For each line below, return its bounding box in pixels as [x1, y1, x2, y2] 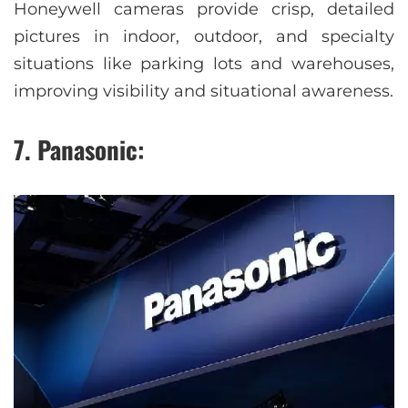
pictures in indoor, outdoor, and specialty [14, 26, 394, 47]
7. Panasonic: [14, 131, 145, 168]
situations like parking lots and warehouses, [14, 54, 394, 75]
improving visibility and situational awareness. [14, 81, 393, 102]
